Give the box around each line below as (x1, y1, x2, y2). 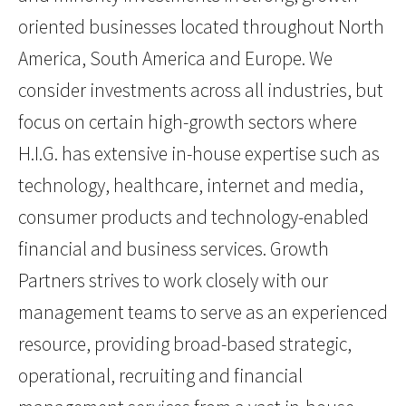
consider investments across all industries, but (18, 78, 383, 103)
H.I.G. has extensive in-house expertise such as (18, 141, 380, 167)
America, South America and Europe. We (18, 46, 333, 72)
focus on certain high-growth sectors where (18, 110, 357, 135)
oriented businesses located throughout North (18, 14, 384, 40)
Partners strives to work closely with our (18, 268, 328, 294)
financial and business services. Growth (18, 237, 329, 262)
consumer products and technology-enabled (18, 205, 369, 230)
